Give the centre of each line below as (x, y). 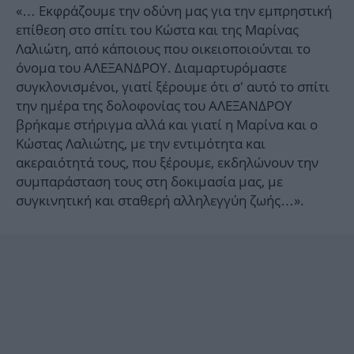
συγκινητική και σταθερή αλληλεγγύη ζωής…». (160, 201)
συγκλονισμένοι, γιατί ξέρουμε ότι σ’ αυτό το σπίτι (173, 87)
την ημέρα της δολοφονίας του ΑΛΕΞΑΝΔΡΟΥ (154, 106)
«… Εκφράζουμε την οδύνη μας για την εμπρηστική (174, 11)
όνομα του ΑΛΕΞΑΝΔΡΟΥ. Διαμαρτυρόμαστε (151, 68)
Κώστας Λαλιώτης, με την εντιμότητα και (141, 144)
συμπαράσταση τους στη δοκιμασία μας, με (149, 182)
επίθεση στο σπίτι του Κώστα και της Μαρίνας (157, 30)
